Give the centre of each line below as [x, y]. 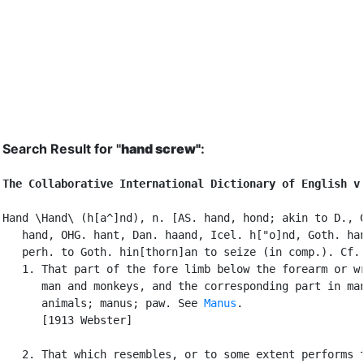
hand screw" [161, 148]
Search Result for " [62, 148]
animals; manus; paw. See [103, 303]
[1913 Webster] [67, 320]
